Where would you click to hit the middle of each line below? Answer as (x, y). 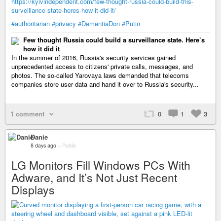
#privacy (64, 23)
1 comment (27, 113)
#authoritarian (31, 23)
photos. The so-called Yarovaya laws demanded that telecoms (100, 75)
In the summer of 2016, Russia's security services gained (93, 57)
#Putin (131, 23)
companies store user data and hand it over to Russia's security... (105, 84)
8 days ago (43, 145)
